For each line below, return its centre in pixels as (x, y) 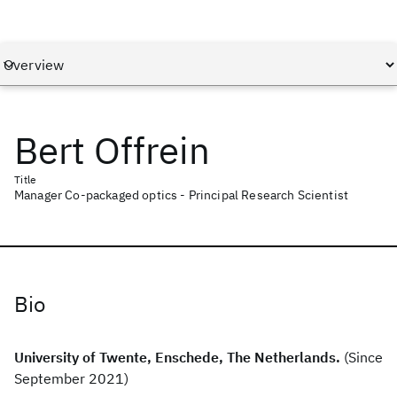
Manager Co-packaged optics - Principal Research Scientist (182, 195)
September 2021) (71, 378)
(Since (362, 357)
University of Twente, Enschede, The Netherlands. (177, 357)
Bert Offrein (112, 150)
